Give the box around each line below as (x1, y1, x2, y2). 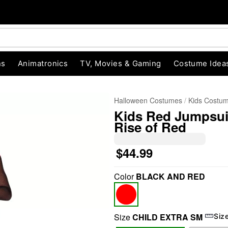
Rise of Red (114, 118, 186, 136)
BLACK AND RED (136, 170, 205, 182)
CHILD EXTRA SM (132, 211, 203, 223)
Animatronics (17, 59, 68, 68)
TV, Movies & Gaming (80, 59, 161, 68)
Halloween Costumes (114, 95, 182, 105)
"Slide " (72, 183, 100, 194)
